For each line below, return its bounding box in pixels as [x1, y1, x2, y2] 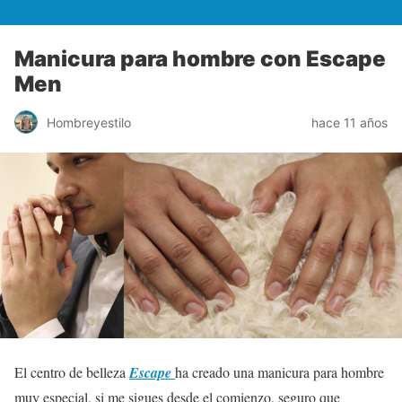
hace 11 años [311, 114, 388, 130]
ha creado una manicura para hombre [175, 362, 384, 381]
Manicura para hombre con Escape [14, 46, 386, 72]
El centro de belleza [14, 362, 129, 381]
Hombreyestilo [47, 114, 131, 130]
